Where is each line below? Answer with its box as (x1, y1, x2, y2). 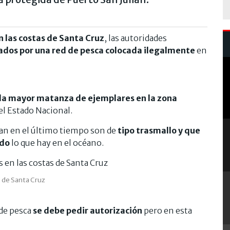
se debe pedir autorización (33, 205, 142, 216)
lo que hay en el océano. (10, 137, 104, 148)
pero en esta (142, 205, 192, 216)
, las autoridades (104, 32, 167, 43)
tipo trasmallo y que (116, 125, 200, 136)
